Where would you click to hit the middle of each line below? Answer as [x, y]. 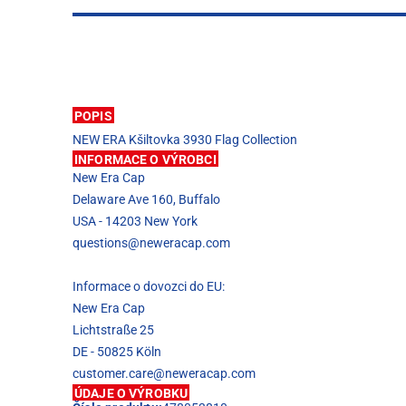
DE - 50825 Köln [117, 352]
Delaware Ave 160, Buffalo [146, 199]
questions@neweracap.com [151, 243]
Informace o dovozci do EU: [149, 286]
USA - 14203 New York [135, 221]
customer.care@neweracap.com [164, 373]
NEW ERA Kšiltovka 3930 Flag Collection [185, 140]
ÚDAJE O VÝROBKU [131, 393]
